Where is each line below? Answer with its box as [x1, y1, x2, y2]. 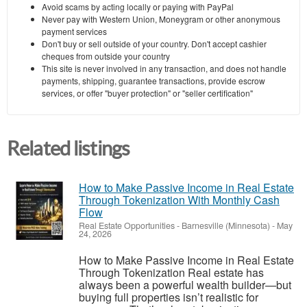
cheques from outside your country [42, 50, 170, 62]
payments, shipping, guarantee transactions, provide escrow [42, 75, 265, 87]
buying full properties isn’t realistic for [79, 288, 258, 305]
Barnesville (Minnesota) [182, 219, 270, 232]
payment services [42, 25, 107, 38]
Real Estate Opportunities [79, 219, 175, 232]
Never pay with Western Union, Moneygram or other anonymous [42, 13, 280, 25]
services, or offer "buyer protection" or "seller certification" [42, 87, 253, 99]
